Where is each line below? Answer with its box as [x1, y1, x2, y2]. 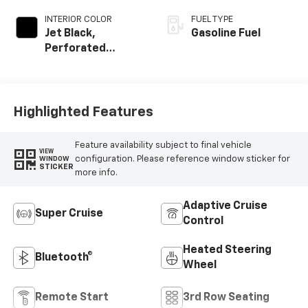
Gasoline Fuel [191, 28, 261, 40]
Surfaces [44, 74, 93, 85]
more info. [74, 168, 118, 177]
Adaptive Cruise [183, 201, 267, 212]
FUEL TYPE [191, 15, 233, 25]
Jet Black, [44, 28, 96, 40]
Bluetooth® [34, 252, 93, 264]
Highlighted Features [12, 104, 153, 119]
